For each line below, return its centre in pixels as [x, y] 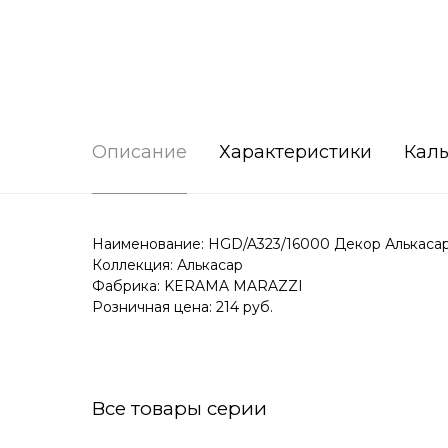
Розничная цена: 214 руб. [182, 307]
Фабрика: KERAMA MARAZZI [197, 286]
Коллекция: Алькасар [167, 265]
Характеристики [295, 152]
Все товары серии [179, 409]
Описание [139, 152]
